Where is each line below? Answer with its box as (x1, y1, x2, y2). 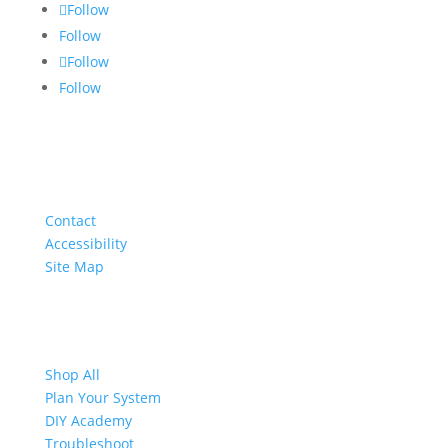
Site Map (44, 256, 104, 276)
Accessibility (44, 233, 127, 253)
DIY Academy (44, 410, 132, 430)
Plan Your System (44, 387, 161, 407)
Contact (44, 210, 96, 230)
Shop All (44, 364, 100, 384)
